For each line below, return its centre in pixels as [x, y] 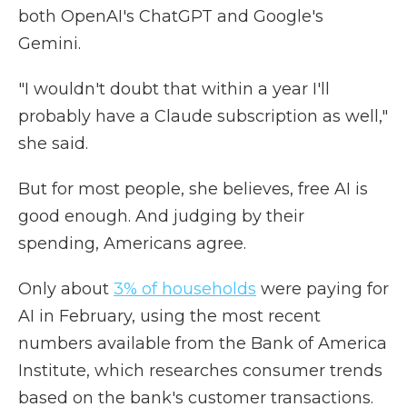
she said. [53, 144]
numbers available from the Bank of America [203, 343]
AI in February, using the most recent [169, 316]
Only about [66, 289]
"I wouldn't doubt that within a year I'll [174, 89]
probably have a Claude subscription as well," [203, 116]
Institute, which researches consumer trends [200, 371]
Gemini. [50, 44]
